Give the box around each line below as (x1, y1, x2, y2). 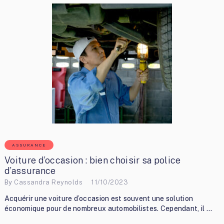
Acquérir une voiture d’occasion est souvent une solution (4, 194, 193, 203)
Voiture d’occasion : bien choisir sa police (4, 155, 181, 166)
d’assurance (4, 165, 56, 176)
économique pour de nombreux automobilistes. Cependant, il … (4, 204, 212, 213)
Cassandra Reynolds (14, 178, 83, 186)
